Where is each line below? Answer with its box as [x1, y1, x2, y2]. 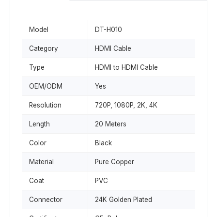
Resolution [29, 101, 62, 109]
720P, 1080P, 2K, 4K [95, 101, 157, 109]
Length [29, 120, 50, 128]
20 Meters [95, 120, 126, 128]
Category [29, 45, 58, 52]
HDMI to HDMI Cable [95, 63, 158, 71]
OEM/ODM [29, 82, 62, 90]
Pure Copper [95, 158, 134, 166]
